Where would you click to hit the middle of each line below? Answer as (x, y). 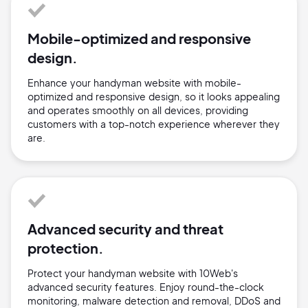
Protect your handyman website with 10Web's (133, 273)
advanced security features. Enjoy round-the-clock (146, 287)
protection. (66, 248)
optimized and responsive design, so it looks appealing (154, 97)
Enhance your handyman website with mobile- (134, 83)
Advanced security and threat (125, 229)
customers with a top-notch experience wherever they (154, 124)
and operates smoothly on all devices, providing (138, 110)
